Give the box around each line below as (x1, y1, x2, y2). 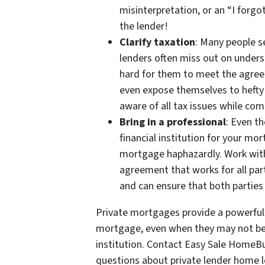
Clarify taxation (119, 34, 195, 50)
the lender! (119, 18, 168, 34)
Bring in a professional (119, 114, 226, 130)
